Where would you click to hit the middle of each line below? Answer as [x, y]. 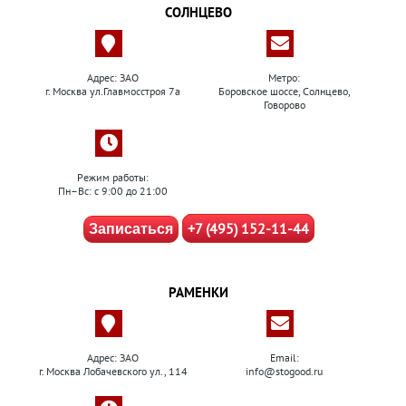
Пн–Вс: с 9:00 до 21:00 [113, 191]
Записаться [130, 229]
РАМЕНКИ [198, 292]
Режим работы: [113, 177]
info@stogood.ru [284, 371]
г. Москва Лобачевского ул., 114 [113, 371]
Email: [284, 358]
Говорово [284, 105]
